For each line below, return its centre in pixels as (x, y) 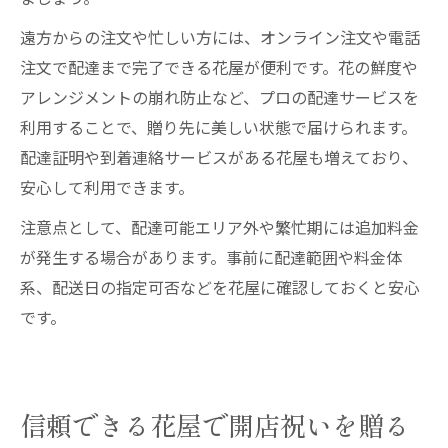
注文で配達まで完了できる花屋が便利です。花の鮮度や (219, 67)
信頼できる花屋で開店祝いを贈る (215, 425)
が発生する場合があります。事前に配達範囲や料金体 (211, 257)
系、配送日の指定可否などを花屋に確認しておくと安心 (220, 287)
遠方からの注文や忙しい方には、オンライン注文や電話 (220, 37)
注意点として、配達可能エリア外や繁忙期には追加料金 (219, 227)
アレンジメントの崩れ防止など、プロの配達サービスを (219, 97)
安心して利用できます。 (107, 187)
